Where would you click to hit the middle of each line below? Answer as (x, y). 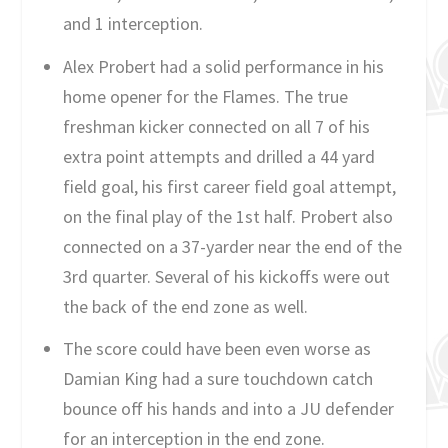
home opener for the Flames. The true (205, 96)
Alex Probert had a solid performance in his (223, 66)
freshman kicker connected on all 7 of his (216, 126)
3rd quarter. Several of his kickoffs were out (226, 276)
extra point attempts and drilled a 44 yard (218, 156)
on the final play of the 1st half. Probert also (227, 216)
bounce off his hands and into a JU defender (228, 409)
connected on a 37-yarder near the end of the (232, 246)
